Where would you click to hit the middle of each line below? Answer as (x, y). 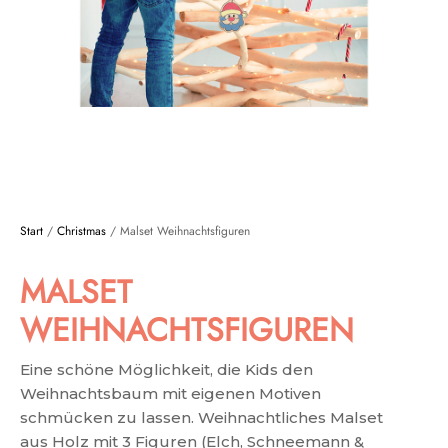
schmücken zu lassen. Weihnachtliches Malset (201, 417)
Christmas (81, 230)
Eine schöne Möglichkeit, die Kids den (166, 369)
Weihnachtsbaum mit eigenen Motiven (170, 393)
